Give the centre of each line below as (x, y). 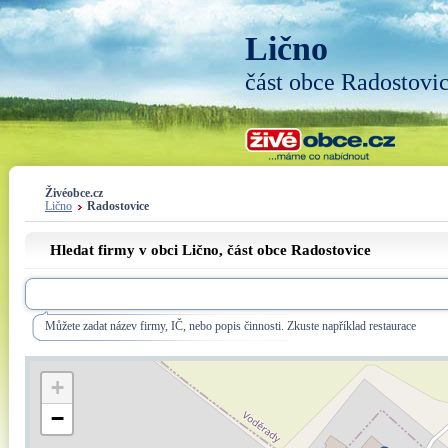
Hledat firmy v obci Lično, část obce (170, 250)
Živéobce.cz (74, 193)
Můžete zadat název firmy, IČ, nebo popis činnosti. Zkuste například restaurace (230, 326)
